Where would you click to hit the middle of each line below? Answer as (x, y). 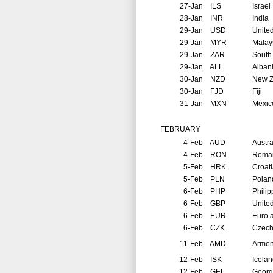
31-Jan (191, 104)
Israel (261, 6)
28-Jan (191, 19)
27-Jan (191, 6)
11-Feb (191, 244)
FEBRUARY (173, 129)
